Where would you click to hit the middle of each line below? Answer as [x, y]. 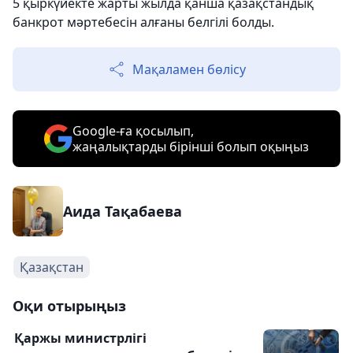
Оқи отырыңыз [69, 306]
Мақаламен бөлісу [189, 69]
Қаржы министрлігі [80, 338]
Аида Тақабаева [123, 211]
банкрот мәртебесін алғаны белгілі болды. [143, 22]
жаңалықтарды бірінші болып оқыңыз [191, 147]
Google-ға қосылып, [133, 131]
